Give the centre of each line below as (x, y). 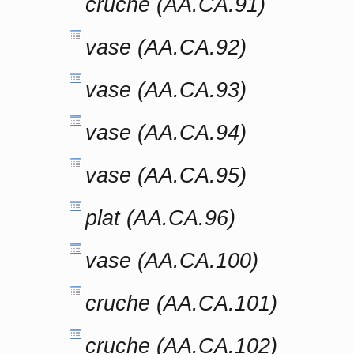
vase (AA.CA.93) (166, 90)
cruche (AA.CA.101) (181, 303)
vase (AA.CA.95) (166, 175)
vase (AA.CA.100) (172, 260)
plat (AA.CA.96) (160, 218)
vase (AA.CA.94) (166, 132)
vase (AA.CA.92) (166, 47)
